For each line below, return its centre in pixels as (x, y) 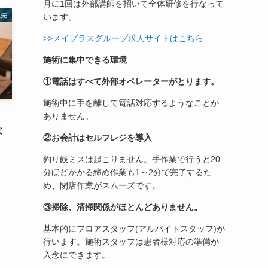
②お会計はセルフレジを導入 (98, 138)
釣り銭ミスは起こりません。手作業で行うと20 (132, 159)
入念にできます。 (77, 255)
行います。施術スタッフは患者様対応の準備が (131, 242)
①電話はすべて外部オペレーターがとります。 (131, 81)
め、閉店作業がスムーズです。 (102, 185)
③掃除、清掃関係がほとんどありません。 (123, 207)
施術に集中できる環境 (85, 60)
